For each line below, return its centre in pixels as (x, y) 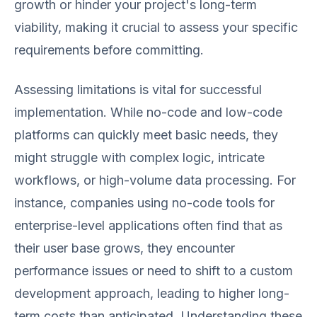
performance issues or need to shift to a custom (154, 271)
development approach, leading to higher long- (152, 293)
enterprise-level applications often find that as (148, 225)
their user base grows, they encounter (125, 248)
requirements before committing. (109, 50)
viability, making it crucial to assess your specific (156, 27)
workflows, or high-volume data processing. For (155, 180)
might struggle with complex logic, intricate (139, 157)
